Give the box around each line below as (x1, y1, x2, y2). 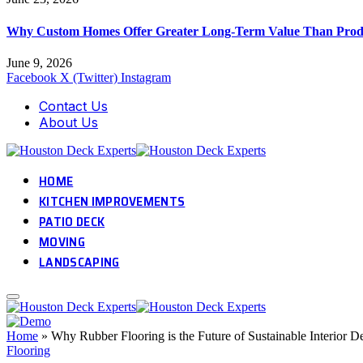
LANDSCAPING (39, 251, 120, 272)
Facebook (6, 70, 57, 84)
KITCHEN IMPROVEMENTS (39, 190, 186, 211)
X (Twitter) (60, 70, 117, 84)
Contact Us (39, 97, 108, 114)
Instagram (121, 70, 171, 84)
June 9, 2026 (6, 55, 72, 70)
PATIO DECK (39, 211, 105, 232)
